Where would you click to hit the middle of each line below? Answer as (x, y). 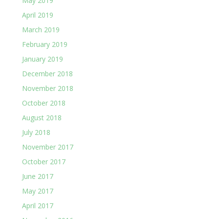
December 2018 (47, 74)
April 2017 (37, 206)
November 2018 (47, 88)
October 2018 (44, 103)
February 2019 (44, 44)
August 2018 (42, 118)
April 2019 (37, 15)
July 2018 (36, 132)
